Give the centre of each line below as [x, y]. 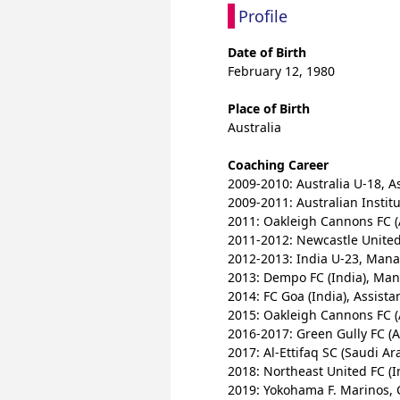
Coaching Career [278, 165]
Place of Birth [269, 108]
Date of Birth [267, 52]
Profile [263, 16]
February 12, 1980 [281, 71]
